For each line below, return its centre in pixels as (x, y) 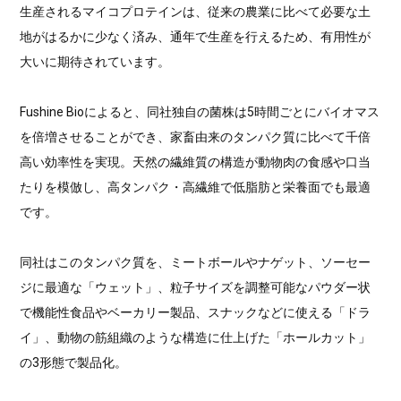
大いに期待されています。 (95, 62)
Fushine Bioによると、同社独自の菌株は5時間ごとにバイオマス (200, 112)
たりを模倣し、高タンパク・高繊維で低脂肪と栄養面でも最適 (196, 188)
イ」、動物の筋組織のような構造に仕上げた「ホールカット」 (196, 338)
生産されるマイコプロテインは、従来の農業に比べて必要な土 (196, 12)
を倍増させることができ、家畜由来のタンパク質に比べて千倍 (196, 137)
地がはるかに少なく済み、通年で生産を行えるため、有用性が (196, 37)
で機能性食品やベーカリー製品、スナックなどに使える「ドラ (196, 313)
